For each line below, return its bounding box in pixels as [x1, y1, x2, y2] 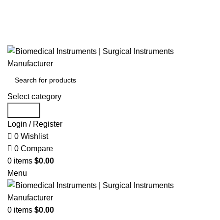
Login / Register [7, 120, 62, 128]
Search [11, 106, 36, 114]
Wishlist [21, 132, 48, 140]
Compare [21, 144, 53, 153]
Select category [7, 92, 61, 101]
